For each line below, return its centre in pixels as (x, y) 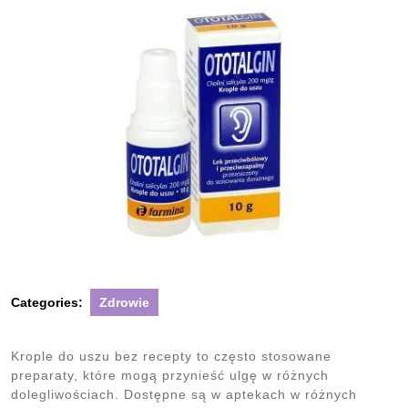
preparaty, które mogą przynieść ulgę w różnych (170, 375)
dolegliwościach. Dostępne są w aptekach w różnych (184, 394)
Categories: (47, 302)
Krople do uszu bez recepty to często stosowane (171, 356)
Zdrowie (124, 302)
